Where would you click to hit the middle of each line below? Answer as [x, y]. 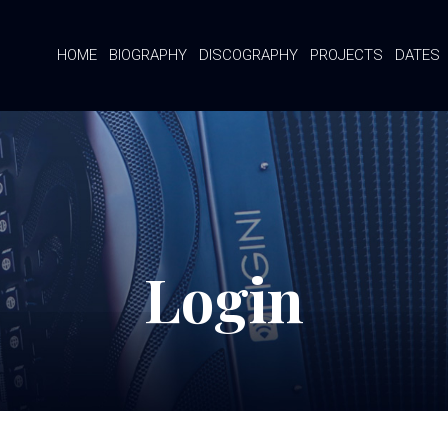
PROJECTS [346, 55]
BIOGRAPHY [148, 55]
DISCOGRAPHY [248, 55]
